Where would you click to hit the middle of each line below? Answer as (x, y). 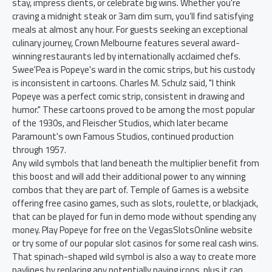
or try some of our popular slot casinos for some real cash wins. (135, 243)
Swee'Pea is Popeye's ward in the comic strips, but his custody (134, 70)
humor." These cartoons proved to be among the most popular (134, 110)
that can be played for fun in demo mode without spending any (134, 216)
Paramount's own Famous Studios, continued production (123, 136)
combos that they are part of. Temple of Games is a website (131, 190)
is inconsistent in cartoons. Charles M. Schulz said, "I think (124, 83)
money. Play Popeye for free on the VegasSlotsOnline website (132, 230)
